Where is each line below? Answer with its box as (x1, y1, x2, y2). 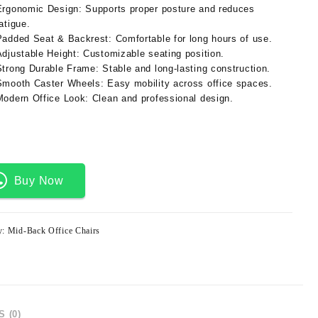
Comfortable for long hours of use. (111, 33, 273, 44)
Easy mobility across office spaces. (104, 78, 273, 89)
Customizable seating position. (79, 48, 225, 59)
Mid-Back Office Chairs (7, 225, 101, 236)
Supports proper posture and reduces (82, 4, 255, 14)
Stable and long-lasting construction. (99, 63, 271, 74)
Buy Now (13, 174, 64, 187)
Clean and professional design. (89, 93, 234, 104)
